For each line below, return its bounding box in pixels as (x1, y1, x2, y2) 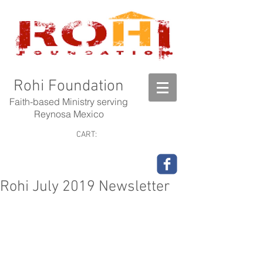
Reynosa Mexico (33, 108, 104, 120)
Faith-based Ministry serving (9, 96, 128, 107)
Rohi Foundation (14, 77, 124, 96)
